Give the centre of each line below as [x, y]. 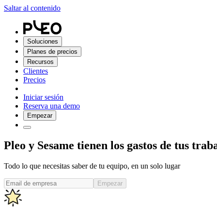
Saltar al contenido [32, 8]
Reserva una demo [52, 106]
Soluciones [43, 41]
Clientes [36, 71]
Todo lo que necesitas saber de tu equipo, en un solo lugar [92, 166]
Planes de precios [52, 52]
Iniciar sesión [43, 97]
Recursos [40, 62]
